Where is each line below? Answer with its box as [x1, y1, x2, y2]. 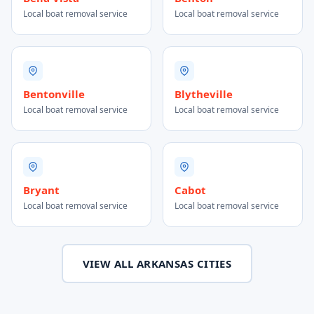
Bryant [23, 183, 60, 197]
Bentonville [23, 87, 85, 101]
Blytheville [175, 87, 233, 101]
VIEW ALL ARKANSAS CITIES [82, 257, 232, 271]
